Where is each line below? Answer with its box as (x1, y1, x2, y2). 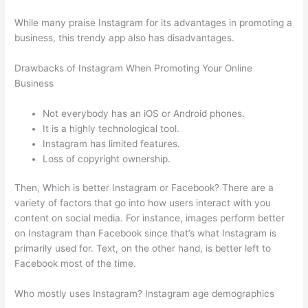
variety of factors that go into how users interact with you (14, 197, 272, 209)
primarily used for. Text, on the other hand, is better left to (14, 243, 272, 254)
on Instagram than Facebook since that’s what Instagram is (14, 228, 277, 239)
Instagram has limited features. (43, 137, 181, 149)
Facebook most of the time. (14, 258, 137, 269)
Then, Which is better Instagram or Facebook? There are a (14, 182, 274, 194)
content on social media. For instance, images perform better (14, 212, 285, 224)
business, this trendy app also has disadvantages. (14, 32, 235, 44)
